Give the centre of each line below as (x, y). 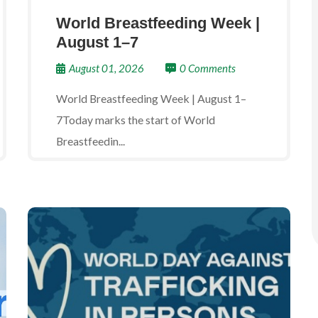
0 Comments (208, 68)
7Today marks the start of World (136, 120)
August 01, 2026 (106, 68)
